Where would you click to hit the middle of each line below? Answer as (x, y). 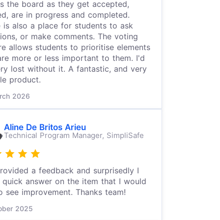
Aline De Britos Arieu (45, 127)
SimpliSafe (125, 135)
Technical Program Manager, (55, 135)
